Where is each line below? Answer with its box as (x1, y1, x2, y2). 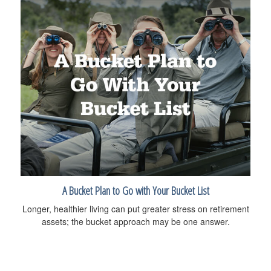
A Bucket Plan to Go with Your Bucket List (62, 182, 209, 198)
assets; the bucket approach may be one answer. (41, 215, 230, 227)
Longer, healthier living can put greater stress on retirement (22, 202, 249, 215)
